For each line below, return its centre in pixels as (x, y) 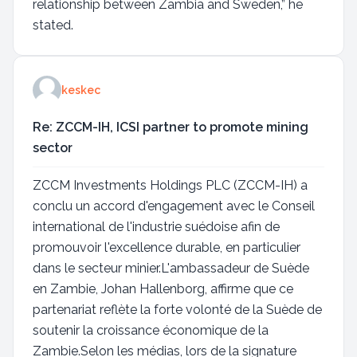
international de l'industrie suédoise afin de (156, 227)
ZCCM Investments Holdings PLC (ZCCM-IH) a (170, 185)
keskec (81, 90)
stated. (53, 25)
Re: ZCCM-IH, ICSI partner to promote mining (171, 127)
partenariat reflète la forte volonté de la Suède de (177, 310)
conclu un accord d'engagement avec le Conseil (174, 206)
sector (53, 148)
